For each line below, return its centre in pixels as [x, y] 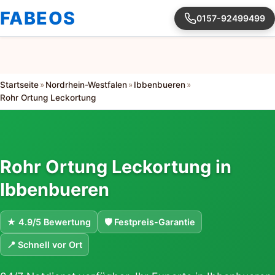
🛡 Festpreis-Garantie [150, 222]
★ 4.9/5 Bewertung [49, 222]
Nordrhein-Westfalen [86, 85]
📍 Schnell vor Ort [45, 245]
